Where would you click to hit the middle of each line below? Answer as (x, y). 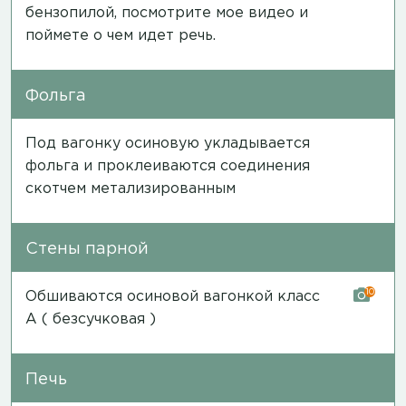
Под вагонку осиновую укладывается (168, 143)
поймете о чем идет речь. (121, 35)
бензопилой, (73, 13)
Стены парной (87, 249)
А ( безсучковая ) (91, 319)
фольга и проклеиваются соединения (168, 166)
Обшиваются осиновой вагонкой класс (173, 296)
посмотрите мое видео (208, 13)
